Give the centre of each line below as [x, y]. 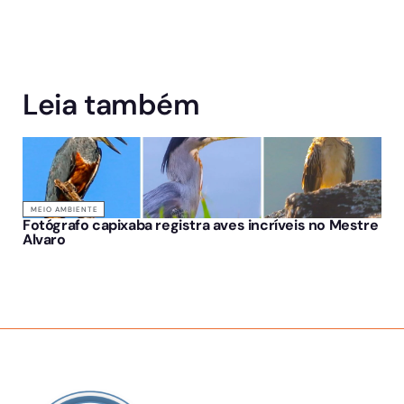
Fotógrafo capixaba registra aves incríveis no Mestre [201, 225]
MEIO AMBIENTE [64, 210]
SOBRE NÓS [53, 380]
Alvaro [44, 240]
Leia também [111, 105]
